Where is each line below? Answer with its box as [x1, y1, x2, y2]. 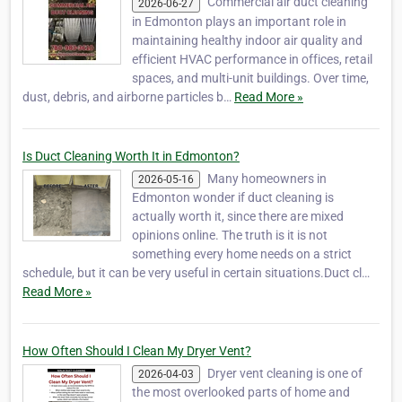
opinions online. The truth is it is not [132, 227, 328, 242]
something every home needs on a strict [132, 246, 352, 261]
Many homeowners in [207, 170, 327, 186]
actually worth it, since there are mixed [132, 208, 344, 223]
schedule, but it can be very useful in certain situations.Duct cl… [22, 265, 370, 280]
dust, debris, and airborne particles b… [22, 89, 234, 104]
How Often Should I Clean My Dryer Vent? [22, 343, 251, 358]
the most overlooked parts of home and [132, 385, 350, 400]
